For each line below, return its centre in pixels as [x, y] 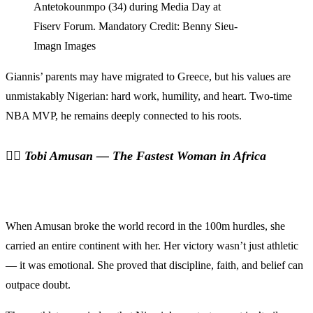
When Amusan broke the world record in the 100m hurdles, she [145, 226]
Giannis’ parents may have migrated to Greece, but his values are [148, 77]
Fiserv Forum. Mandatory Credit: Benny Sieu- [136, 27]
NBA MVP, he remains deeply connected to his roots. [124, 116]
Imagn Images [65, 46]
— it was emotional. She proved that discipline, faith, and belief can [154, 265]
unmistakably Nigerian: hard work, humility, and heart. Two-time [149, 96]
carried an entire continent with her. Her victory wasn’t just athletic [152, 246]
